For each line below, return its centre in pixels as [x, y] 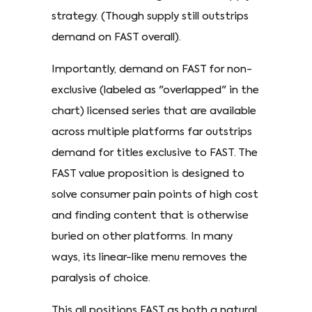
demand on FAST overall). [118, 37]
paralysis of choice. [102, 278]
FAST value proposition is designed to [148, 173]
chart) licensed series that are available [154, 111]
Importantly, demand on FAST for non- [152, 69]
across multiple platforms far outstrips [152, 132]
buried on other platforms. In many [142, 236]
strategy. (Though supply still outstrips [150, 16]
